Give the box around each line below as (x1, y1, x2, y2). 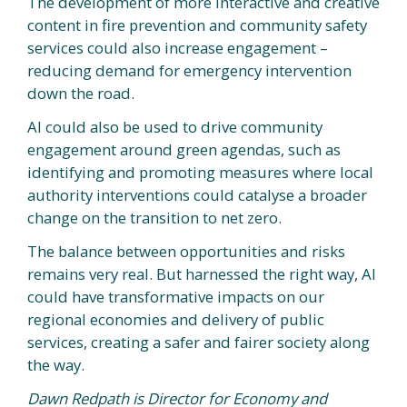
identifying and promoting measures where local (27, 161, 373, 183)
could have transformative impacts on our (27, 285, 324, 307)
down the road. (27, 82, 134, 104)
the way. (27, 353, 84, 375)
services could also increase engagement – (27, 36, 328, 58)
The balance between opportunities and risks (27, 240, 345, 262)
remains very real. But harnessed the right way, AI (27, 263, 376, 284)
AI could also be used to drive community (27, 115, 323, 137)
